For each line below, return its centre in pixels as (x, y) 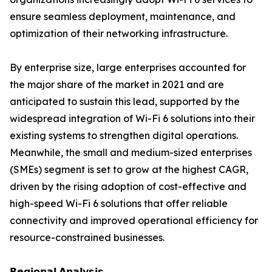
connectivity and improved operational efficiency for (134, 221)
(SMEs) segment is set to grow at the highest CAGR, (129, 170)
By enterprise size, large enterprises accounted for (128, 68)
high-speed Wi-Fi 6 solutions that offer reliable (119, 204)
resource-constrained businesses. (87, 238)
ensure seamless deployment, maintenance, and (123, 17)
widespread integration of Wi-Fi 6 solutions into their (132, 119)
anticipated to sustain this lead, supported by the (125, 102)
